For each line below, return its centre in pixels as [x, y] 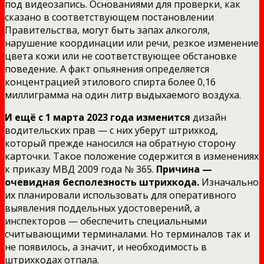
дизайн [208, 117]
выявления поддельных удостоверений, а [102, 208]
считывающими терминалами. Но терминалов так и [127, 234]
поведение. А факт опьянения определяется [107, 69]
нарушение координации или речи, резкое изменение [132, 43]
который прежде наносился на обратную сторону [120, 143]
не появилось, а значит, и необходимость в [106, 247]
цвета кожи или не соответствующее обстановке [121, 56]
